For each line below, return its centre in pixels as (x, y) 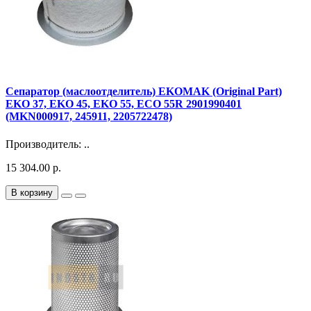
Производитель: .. (48, 144)
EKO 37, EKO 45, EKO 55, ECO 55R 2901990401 (124, 104)
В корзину (32, 192)
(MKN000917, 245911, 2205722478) (89, 117)
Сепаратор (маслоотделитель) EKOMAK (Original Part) (144, 92)
